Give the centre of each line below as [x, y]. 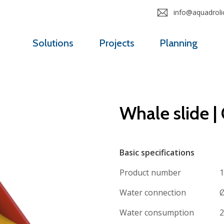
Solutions [53, 43]
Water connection [153, 192]
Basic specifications [157, 153]
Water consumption [157, 212]
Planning [179, 43]
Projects [116, 43]
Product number [150, 172]
